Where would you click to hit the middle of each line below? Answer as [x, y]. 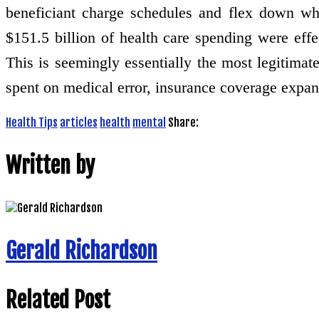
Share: [183, 123]
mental [149, 123]
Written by [50, 165]
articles [79, 123]
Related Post [58, 300]
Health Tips [32, 123]
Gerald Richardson [82, 251]
